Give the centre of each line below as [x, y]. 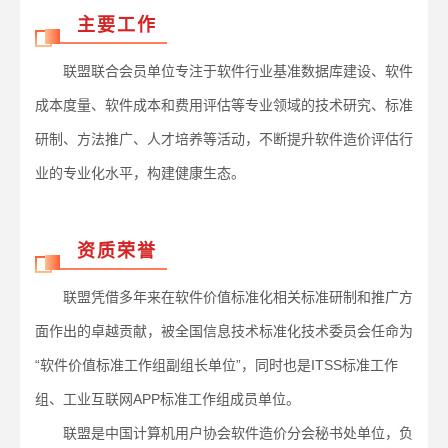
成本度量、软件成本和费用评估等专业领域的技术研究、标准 [224, 105]
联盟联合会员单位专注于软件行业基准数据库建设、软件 [224, 71]
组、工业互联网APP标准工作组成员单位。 [167, 399]
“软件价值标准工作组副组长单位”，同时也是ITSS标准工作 [216, 365]
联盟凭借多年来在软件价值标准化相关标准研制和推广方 [224, 297]
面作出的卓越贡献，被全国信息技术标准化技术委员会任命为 [224, 331]
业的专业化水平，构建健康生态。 [140, 173]
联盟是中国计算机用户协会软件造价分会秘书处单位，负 [224, 433]
